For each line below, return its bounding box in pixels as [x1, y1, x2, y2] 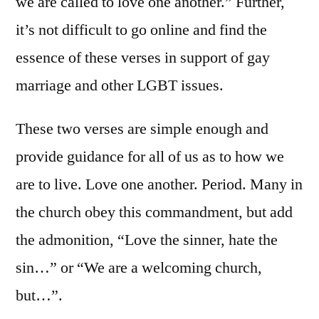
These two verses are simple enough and [16, 118, 268, 139]
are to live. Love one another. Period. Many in [16, 174, 303, 194]
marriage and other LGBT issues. [16, 75, 224, 95]
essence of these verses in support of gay [16, 47, 270, 68]
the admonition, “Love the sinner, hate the [16, 229, 278, 250]
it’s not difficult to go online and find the [16, 19, 267, 40]
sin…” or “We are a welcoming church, [16, 257, 262, 278]
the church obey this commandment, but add [16, 202, 293, 222]
